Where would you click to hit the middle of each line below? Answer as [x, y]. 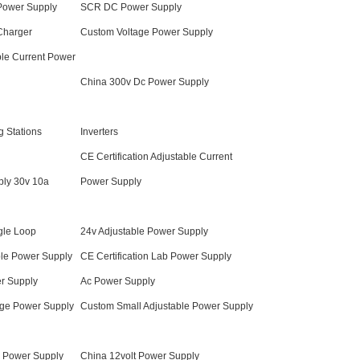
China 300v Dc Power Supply [145, 82]
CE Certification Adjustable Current [156, 157]
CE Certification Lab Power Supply [156, 256]
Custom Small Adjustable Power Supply [167, 306]
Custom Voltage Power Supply [147, 32]
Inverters [99, 132]
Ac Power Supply [118, 281]
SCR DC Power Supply [131, 7]
